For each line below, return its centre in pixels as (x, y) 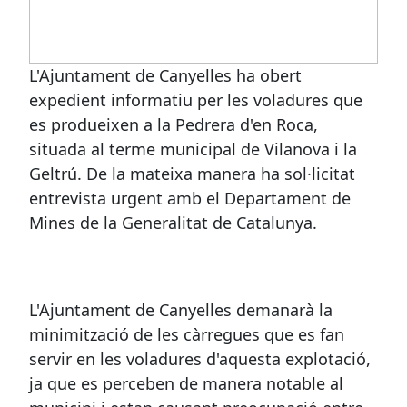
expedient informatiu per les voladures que (196, 100)
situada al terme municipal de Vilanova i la (193, 149)
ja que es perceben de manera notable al (186, 384)
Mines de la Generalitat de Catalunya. (173, 223)
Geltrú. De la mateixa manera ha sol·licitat (192, 174)
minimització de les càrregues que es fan (187, 335)
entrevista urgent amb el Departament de (190, 199)
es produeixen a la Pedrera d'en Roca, (174, 125)
